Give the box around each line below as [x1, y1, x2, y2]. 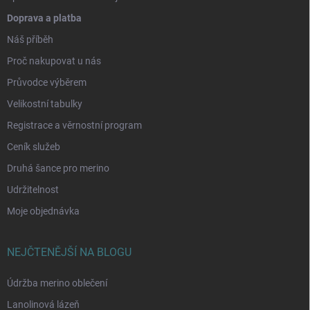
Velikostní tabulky [7, 98, 82, 110]
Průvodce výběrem [7, 77, 86, 89]
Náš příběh [7, 34, 53, 46]
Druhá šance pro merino [7, 163, 109, 174]
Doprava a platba [7, 12, 82, 24]
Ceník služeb [7, 141, 60, 153]
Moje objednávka [7, 206, 80, 217]
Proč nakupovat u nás [7, 55, 101, 67]
